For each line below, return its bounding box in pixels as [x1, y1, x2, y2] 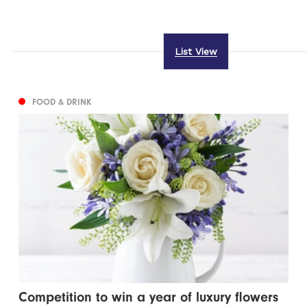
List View [174, 46, 217, 58]
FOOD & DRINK [32, 97, 92, 108]
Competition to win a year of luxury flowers [19, 289, 279, 306]
